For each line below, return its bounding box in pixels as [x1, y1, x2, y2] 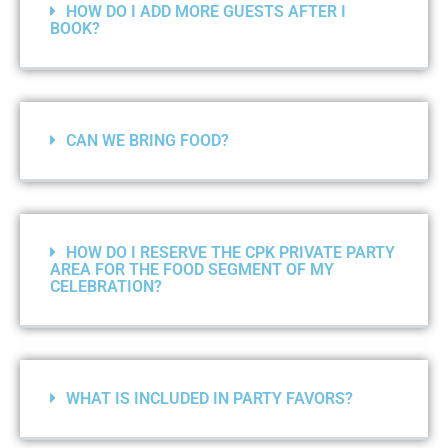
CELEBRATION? [50, 277, 162, 297]
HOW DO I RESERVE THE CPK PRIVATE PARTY [66, 243, 395, 263]
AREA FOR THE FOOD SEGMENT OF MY [50, 260, 334, 280]
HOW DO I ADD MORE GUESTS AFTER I [66, 2, 346, 22]
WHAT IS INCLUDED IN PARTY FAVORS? [66, 389, 353, 409]
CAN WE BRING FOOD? [66, 131, 229, 151]
